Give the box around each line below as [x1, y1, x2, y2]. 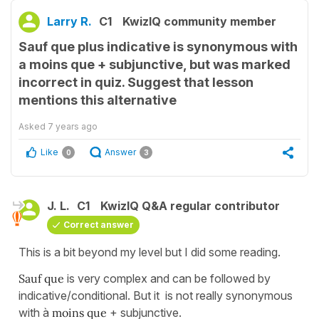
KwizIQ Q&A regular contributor [100, 198, 280, 213]
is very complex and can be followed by [64, 271, 271, 286]
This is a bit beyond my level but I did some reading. [19, 244, 281, 259]
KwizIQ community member [122, 14, 276, 28]
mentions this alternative [19, 92, 177, 108]
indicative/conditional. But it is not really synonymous [19, 288, 293, 303]
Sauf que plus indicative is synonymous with [19, 38, 298, 54]
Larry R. [47, 14, 92, 28]
